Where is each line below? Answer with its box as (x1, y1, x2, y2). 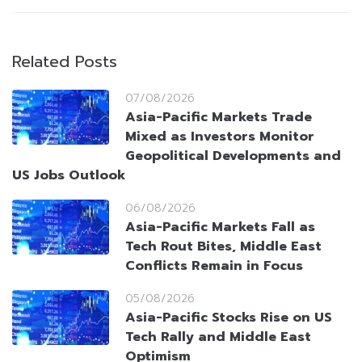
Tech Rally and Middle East (125, 327, 311, 347)
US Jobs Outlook (12, 166, 125, 186)
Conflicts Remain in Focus (125, 256, 303, 276)
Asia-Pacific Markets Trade (125, 107, 312, 128)
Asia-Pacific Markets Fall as (125, 217, 315, 238)
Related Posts (12, 49, 117, 74)
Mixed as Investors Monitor (125, 127, 314, 147)
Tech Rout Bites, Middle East (125, 237, 322, 257)
